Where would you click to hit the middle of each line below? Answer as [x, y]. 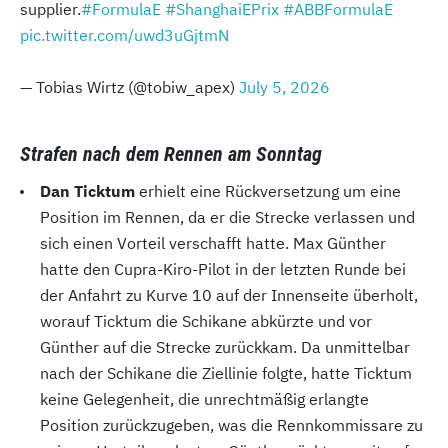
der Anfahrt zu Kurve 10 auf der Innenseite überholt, [229, 295]
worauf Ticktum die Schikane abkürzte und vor [206, 321]
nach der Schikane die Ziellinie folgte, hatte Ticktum [226, 373]
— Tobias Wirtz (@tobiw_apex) [129, 87]
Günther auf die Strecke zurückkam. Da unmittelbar [225, 347]
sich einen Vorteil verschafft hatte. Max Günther [213, 243]
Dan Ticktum [87, 191]
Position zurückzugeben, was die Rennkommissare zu [231, 425]
